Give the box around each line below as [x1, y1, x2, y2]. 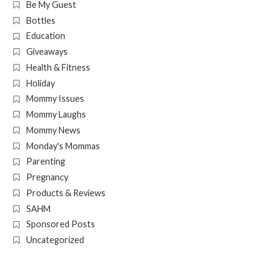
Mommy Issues [26, 93, 84, 104]
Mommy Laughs [26, 109, 86, 119]
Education [26, 30, 65, 41]
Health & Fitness [26, 62, 90, 73]
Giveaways [26, 46, 68, 57]
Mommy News [26, 124, 80, 135]
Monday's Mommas [26, 140, 100, 151]
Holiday [26, 77, 55, 88]
